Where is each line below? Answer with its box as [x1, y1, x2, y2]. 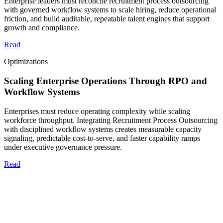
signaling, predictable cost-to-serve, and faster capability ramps [4, 133, 200, 142]
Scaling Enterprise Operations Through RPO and [4, 76, 207, 87]
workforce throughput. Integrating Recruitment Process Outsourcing [4, 115, 218, 124]
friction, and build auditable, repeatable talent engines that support [4, 14, 210, 23]
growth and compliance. [4, 23, 80, 32]
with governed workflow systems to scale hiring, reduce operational [4, 5, 216, 14]
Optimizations [4, 57, 48, 66]
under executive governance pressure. [4, 142, 122, 151]
